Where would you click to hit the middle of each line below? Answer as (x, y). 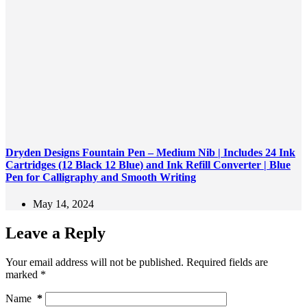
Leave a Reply (56, 233)
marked (23, 275)
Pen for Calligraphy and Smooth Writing (101, 177)
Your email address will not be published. (95, 262)
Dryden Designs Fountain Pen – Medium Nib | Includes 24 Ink (150, 153)
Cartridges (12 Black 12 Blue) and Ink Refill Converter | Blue (148, 165)
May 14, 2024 (63, 204)
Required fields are (227, 262)
